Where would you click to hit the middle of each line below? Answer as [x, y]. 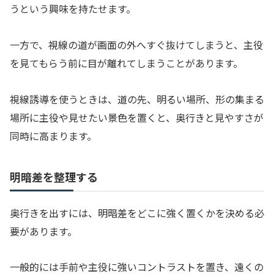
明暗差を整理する [54, 176]
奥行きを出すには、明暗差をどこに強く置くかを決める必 [137, 213]
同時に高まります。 [53, 135]
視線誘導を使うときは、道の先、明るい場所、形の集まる [137, 99]
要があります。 [43, 231]
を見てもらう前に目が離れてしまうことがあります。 [126, 63]
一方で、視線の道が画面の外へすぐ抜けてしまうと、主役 [136, 44]
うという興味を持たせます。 [73, 9]
